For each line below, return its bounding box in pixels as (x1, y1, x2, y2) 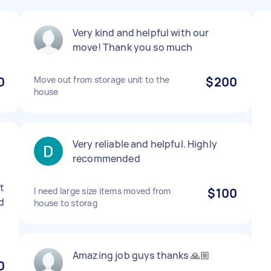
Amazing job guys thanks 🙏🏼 (73, 249, 210, 262)
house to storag (34, 197, 97, 209)
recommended (73, 152, 140, 165)
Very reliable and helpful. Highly (73, 137, 217, 151)
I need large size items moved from (34, 185, 171, 197)
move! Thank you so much (73, 41, 193, 54)
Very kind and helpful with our (73, 26, 209, 39)
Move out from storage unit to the (34, 74, 170, 85)
